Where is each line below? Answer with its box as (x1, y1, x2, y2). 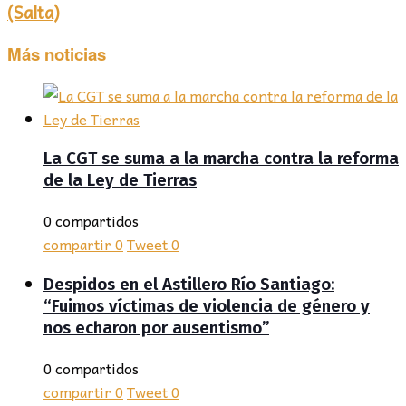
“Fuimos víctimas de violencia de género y (43, 296, 370, 317)
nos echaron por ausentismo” (43, 318, 269, 339)
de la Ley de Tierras (43, 169, 197, 190)
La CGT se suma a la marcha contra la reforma (43, 148, 399, 169)
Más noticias (7, 42, 106, 67)
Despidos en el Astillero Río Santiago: (43, 275, 334, 295)
